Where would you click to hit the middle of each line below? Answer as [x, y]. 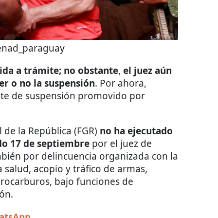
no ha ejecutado [136, 131]
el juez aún [146, 70]
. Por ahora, [121, 83]
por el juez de [121, 143]
